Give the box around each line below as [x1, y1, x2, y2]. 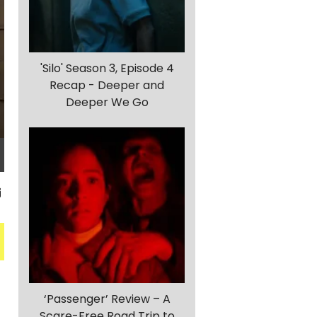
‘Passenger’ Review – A [43, 291, 171, 308]
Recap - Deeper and [50, 77, 164, 94]
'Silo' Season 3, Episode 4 [40, 60, 174, 77]
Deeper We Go [65, 94, 149, 111]
